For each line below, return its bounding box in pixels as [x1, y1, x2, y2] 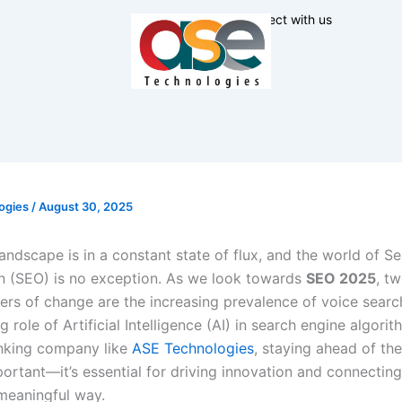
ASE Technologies [132, 339, 254, 357]
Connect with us [237, 12, 332, 27]
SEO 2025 [306, 269, 376, 287]
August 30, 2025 [39, 199, 133, 214]
